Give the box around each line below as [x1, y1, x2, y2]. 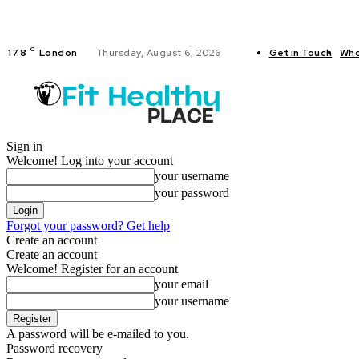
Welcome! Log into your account [6, 154, 173, 167]
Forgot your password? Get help [6, 219, 170, 232]
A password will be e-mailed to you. [6, 327, 189, 341]
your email [155, 277, 208, 291]
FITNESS [301, 95, 343, 109]
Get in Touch [268, 46, 333, 59]
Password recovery [6, 341, 103, 355]
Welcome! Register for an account [6, 262, 178, 276]
